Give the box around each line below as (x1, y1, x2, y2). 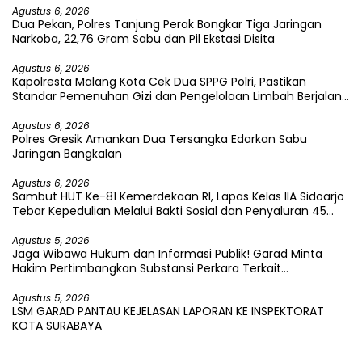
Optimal (12, 103, 58, 120)
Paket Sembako (12, 217, 100, 234)
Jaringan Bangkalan (12, 145, 122, 162)
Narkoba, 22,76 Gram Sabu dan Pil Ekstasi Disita (12, 31, 275, 48)
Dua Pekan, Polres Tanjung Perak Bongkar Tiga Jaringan (12, 16, 322, 33)
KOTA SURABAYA (12, 318, 105, 335)
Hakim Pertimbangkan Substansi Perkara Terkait (12, 260, 281, 277)
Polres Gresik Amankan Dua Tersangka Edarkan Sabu (12, 131, 307, 148)
